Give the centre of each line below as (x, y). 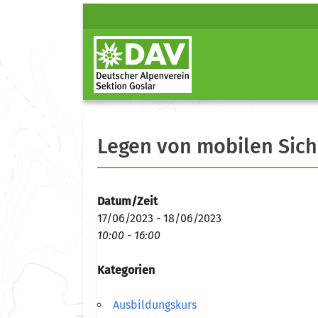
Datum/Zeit (127, 201)
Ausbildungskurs (155, 305)
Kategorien (126, 270)
